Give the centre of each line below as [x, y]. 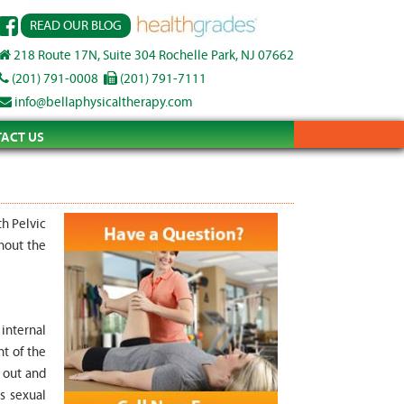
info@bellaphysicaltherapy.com [102, 102]
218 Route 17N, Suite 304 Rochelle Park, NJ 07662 [152, 55]
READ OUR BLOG [76, 26]
